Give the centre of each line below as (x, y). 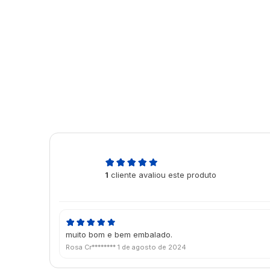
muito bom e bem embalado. (119, 235)
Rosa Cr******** (92, 247)
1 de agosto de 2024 (152, 247)
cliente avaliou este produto (162, 175)
